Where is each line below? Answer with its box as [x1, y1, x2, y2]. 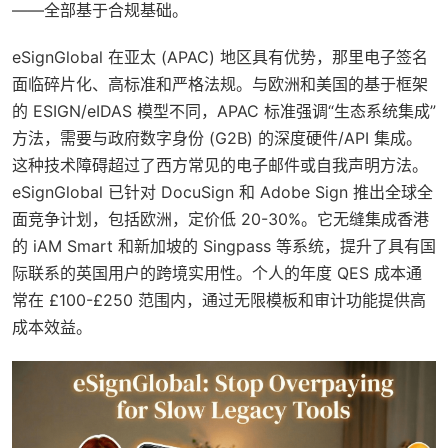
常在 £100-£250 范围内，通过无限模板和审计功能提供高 [12, 289, 426, 310]
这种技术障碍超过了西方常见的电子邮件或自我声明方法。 [12, 154, 428, 175]
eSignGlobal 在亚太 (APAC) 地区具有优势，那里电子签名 [12, 46, 428, 67]
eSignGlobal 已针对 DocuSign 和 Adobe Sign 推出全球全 [12, 181, 433, 202]
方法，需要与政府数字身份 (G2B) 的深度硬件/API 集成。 [12, 127, 422, 148]
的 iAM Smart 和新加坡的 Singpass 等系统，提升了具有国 [12, 235, 436, 256]
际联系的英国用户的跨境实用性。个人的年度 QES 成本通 [12, 262, 422, 283]
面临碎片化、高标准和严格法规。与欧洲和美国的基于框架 [12, 73, 428, 94]
